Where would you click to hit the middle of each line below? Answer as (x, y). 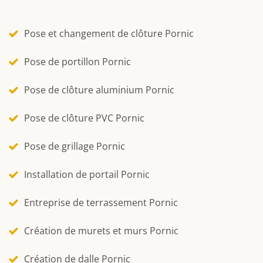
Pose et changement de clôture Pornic (109, 33)
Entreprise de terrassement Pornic (101, 202)
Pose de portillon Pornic (77, 61)
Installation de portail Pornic (87, 174)
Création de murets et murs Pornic (101, 230)
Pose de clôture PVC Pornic (84, 118)
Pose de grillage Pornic (75, 146)
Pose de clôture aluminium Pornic (99, 90)
